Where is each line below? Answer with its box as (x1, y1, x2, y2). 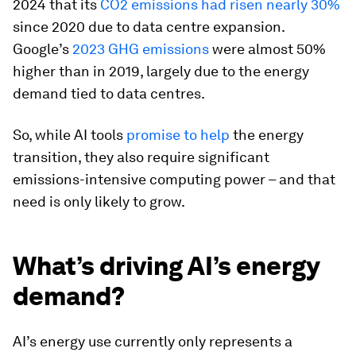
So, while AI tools (13, 126, 126, 143)
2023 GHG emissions (72, 41, 209, 57)
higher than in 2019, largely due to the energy (13, 63, 309, 79)
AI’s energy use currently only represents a (13, 333, 292, 350)
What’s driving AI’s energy (13, 250, 319, 281)
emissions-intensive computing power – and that (13, 171, 335, 188)
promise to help (126, 126, 230, 143)
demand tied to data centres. (13, 85, 205, 102)
